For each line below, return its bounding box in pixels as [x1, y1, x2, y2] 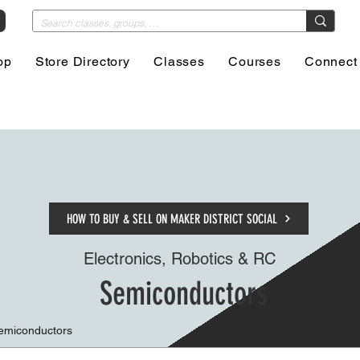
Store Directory [35, 54, 130, 69]
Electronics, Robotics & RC [84, 249, 276, 268]
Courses [228, 54, 281, 69]
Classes [153, 54, 205, 69]
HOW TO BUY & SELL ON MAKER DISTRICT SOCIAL [66, 211, 277, 227]
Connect [305, 54, 358, 69]
